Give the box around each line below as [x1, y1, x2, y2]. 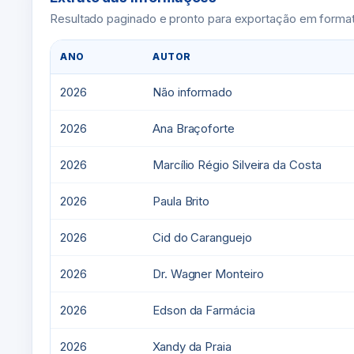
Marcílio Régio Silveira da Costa [153, 157, 322, 172]
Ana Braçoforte [153, 121, 235, 136]
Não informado [153, 85, 233, 100]
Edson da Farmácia [153, 303, 255, 318]
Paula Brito [153, 194, 210, 209]
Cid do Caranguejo [153, 230, 252, 245]
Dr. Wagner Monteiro [153, 266, 264, 281]
